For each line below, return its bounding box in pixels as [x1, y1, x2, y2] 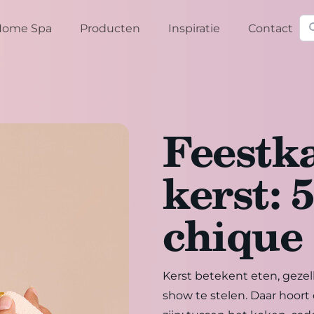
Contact [248, 22, 294, 35]
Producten [80, 22, 141, 35]
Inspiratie [168, 22, 221, 35]
